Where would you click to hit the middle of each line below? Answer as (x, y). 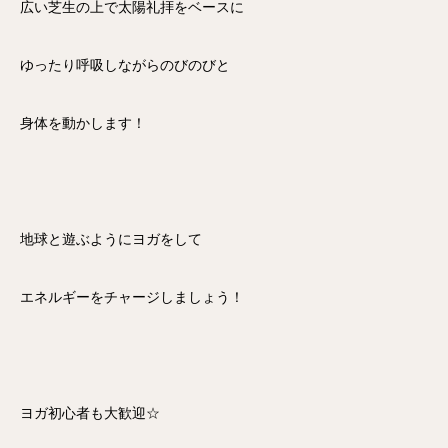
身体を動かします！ (83, 123)
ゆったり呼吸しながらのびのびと (125, 65)
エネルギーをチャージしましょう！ (132, 297)
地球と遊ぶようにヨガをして (111, 239)
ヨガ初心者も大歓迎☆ (90, 413)
